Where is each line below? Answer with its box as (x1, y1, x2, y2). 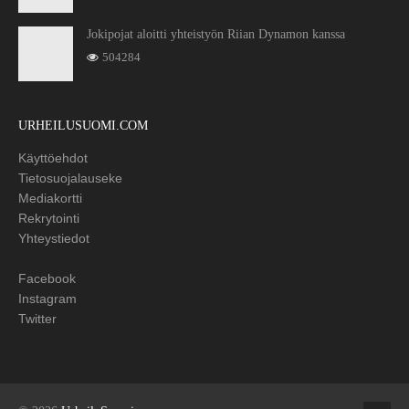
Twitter (18, 311, 57, 327)
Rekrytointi (18, 211, 79, 226)
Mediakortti (18, 191, 82, 206)
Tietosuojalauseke (18, 171, 122, 186)
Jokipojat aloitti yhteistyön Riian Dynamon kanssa (87, 27, 345, 42)
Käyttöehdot (18, 151, 88, 166)
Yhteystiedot (18, 231, 89, 246)
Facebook (18, 271, 76, 287)
